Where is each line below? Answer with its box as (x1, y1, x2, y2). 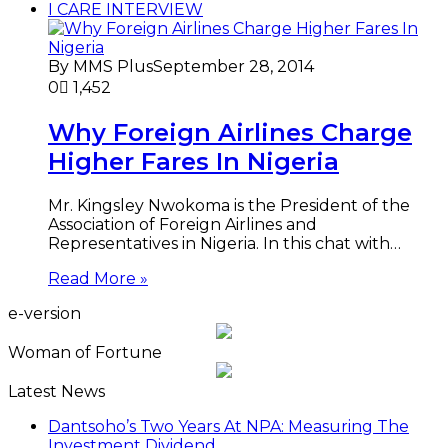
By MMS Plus (48, 56, 153, 76)
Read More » (48, 268, 148, 288)
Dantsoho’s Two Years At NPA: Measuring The (48, 416, 409, 436)
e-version (8, 303, 81, 323)
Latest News (8, 381, 105, 401)
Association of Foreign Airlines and (48, 214, 317, 234)
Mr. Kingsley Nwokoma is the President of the (48, 195, 410, 215)
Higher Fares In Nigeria (48, 146, 339, 176)
